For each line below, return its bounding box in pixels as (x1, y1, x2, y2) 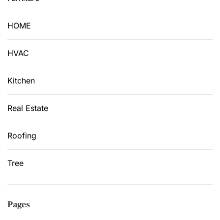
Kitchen (7, 75, 35, 85)
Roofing (7, 130, 36, 140)
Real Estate (7, 103, 48, 113)
